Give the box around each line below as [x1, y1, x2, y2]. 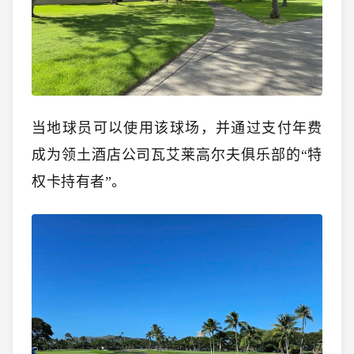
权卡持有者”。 [32, 173, 131, 190]
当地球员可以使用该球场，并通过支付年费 [32, 119, 322, 136]
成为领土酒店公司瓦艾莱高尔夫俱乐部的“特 [32, 146, 322, 163]
